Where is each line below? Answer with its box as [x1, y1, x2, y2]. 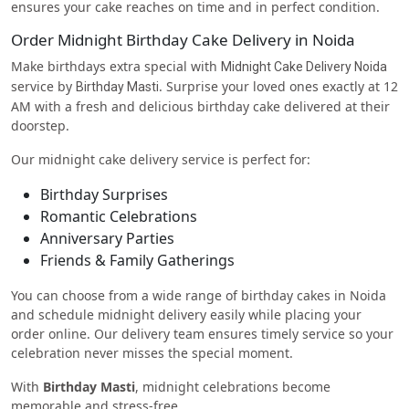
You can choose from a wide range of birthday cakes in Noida [11, 286, 386, 304]
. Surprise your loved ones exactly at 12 [159, 77, 398, 95]
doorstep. [11, 116, 69, 134]
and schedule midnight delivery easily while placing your [11, 305, 362, 323]
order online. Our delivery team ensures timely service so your [11, 324, 393, 342]
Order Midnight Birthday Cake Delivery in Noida [11, 28, 355, 50]
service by [11, 77, 76, 95]
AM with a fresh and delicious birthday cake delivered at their [11, 97, 390, 115]
